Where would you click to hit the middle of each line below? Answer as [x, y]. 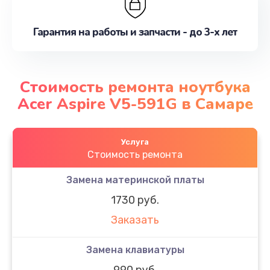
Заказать [135, 220]
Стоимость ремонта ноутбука [135, 87]
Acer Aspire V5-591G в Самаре [135, 104]
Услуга [135, 142]
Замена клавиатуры [135, 250]
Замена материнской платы [135, 180]
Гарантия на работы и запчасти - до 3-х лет [135, 32]
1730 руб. [135, 200]
